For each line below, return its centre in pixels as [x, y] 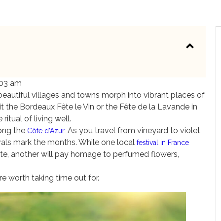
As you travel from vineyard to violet [133, 130]
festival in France [163, 143]
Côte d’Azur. [45, 131]
